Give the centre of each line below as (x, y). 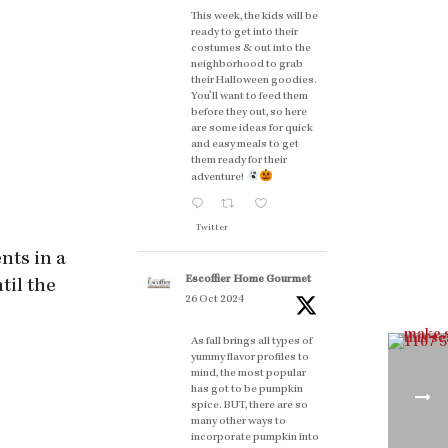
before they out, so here (249, 112)
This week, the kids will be (254, 16)
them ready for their (239, 160)
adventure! (218, 177)
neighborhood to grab (247, 64)
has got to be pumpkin (247, 390)
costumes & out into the (251, 48)
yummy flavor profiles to (250, 358)
